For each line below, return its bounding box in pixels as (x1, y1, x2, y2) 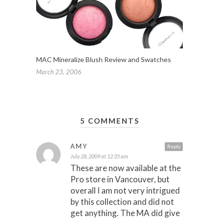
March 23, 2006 (36, 68, 82, 76)
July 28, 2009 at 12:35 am (70, 153, 128, 160)
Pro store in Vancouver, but (70, 174, 170, 185)
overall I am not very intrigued (70, 185, 180, 196)
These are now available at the (70, 163, 181, 174)
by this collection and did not (70, 197, 174, 207)
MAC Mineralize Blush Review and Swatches (36, 55, 171, 64)
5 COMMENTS (80, 116, 139, 126)
